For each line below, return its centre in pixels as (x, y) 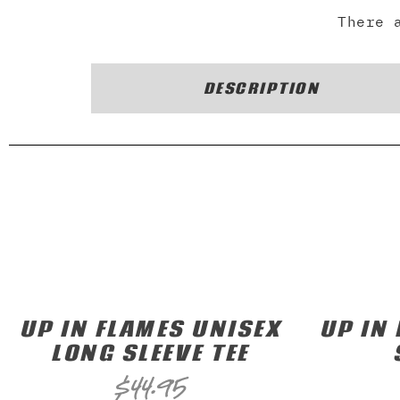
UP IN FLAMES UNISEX (150, 329)
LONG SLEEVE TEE (150, 353)
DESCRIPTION (262, 87)
